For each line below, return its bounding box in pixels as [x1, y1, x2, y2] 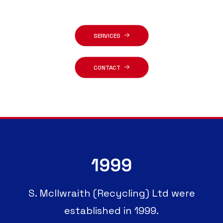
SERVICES [93, 31, 120, 40]
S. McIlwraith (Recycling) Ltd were [28, 187, 195, 200]
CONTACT [93, 63, 120, 72]
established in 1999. [64, 204, 159, 217]
